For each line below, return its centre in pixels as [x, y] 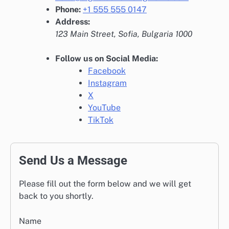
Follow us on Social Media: [107, 59]
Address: [73, 22]
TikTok [101, 120]
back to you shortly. [56, 196]
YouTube [104, 108]
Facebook [107, 71]
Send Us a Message [73, 161]
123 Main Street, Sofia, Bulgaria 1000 [124, 34]
